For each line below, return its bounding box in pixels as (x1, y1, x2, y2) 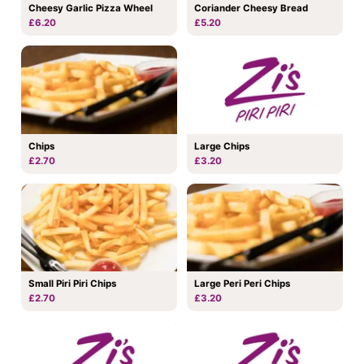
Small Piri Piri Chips (28, 278, 116, 290)
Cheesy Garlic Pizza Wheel (28, 2, 153, 15)
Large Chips (194, 140, 249, 152)
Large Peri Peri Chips (194, 278, 290, 290)
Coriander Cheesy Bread (194, 2, 308, 14)
